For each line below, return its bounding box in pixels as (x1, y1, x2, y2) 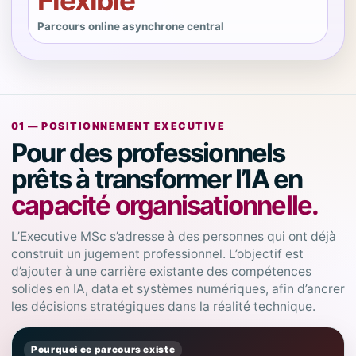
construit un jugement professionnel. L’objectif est (11, 246, 304, 261)
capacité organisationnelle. (11, 189, 319, 221)
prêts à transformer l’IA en (11, 163, 303, 195)
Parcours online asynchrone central (37, 20, 224, 33)
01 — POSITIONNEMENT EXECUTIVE (11, 120, 226, 132)
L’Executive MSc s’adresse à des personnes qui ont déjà (11, 229, 336, 244)
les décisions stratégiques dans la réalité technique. (11, 299, 315, 314)
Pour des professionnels (11, 137, 285, 168)
